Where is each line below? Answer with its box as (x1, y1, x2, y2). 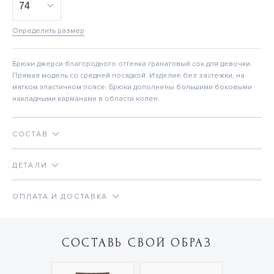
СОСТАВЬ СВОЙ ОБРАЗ (62, 236, 212, 250)
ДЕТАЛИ (12, 161, 48, 171)
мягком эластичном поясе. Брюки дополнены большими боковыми (12, 83, 252, 92)
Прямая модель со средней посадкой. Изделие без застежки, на (12, 71, 245, 81)
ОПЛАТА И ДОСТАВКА (12, 192, 108, 202)
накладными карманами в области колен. (12, 94, 160, 104)
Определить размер (12, 26, 84, 36)
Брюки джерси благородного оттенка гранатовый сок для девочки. (12, 59, 252, 69)
